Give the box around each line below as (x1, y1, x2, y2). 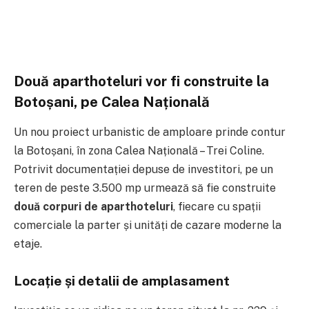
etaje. (14, 237, 42, 251)
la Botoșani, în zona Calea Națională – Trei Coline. (14, 144, 264, 158)
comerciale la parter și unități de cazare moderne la (14, 219, 281, 232)
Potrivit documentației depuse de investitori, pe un (14, 163, 273, 177)
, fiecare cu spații (173, 200, 261, 214)
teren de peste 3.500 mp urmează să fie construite (14, 181, 276, 195)
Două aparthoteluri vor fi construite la (14, 72, 269, 90)
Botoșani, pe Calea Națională (14, 92, 210, 110)
